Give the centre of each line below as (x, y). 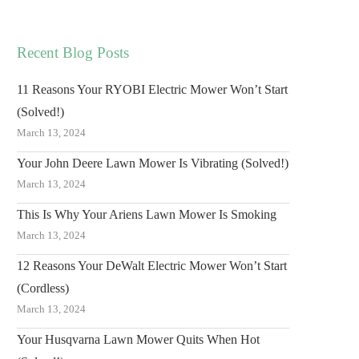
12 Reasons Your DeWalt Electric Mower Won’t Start (152, 266)
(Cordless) (43, 288)
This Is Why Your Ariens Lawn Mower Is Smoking (147, 214)
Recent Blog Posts (73, 52)
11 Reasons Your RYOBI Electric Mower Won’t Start (152, 89)
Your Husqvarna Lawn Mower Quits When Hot (138, 339)
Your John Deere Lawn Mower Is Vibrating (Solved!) (153, 163)
